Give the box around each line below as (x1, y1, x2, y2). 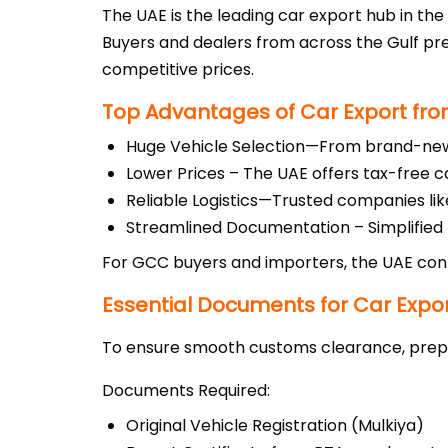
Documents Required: (102, 379, 270, 402)
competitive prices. (102, 58, 254, 81)
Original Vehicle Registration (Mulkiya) (126, 414, 424, 437)
